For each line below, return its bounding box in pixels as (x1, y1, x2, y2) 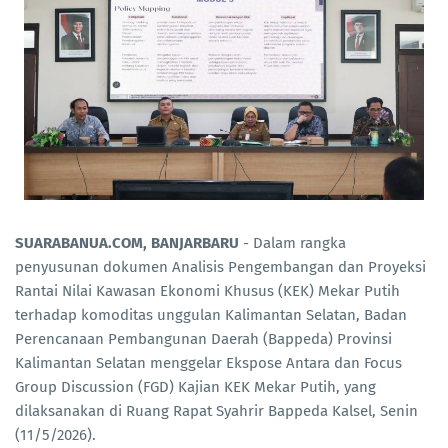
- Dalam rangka (243, 233, 346, 252)
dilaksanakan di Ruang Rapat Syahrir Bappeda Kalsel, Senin (15, 401, 418, 420)
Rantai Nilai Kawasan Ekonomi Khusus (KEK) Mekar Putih (15, 281, 400, 300)
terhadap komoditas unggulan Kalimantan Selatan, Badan (15, 305, 407, 324)
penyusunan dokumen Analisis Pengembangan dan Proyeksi (15, 257, 426, 276)
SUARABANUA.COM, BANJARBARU (15, 233, 243, 252)
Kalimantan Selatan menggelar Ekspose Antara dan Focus (15, 353, 402, 372)
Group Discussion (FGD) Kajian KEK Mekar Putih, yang (15, 377, 376, 396)
